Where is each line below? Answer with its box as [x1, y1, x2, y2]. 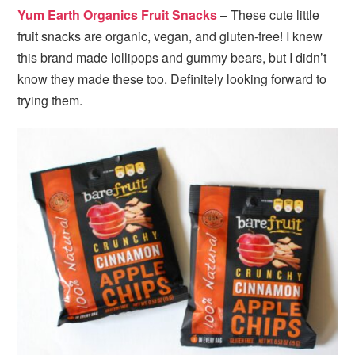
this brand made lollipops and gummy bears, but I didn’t [17, 48, 327, 67]
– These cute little [217, 6, 320, 25]
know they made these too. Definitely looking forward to [17, 70, 327, 89]
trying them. [17, 91, 83, 110]
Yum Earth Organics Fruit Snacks [17, 6, 218, 25]
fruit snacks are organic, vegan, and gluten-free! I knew [17, 27, 323, 46]
